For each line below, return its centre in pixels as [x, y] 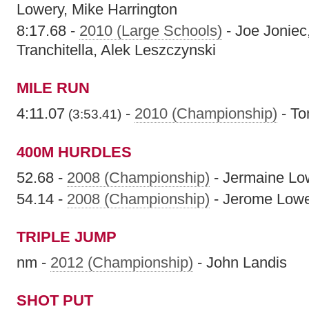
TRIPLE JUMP [67, 237]
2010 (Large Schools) [151, 31]
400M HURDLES [74, 152]
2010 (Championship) [206, 113]
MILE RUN [53, 88]
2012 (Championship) [122, 262]
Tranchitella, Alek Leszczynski [116, 50]
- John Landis [240, 262]
